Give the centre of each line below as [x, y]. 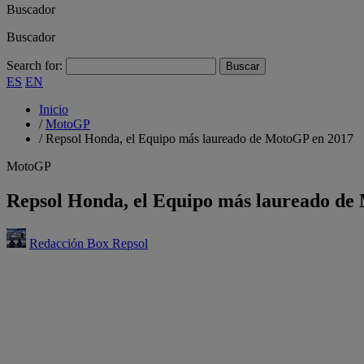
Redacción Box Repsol [89, 243]
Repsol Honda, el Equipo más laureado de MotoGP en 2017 [199, 139]
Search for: [35, 65]
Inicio [54, 109]
